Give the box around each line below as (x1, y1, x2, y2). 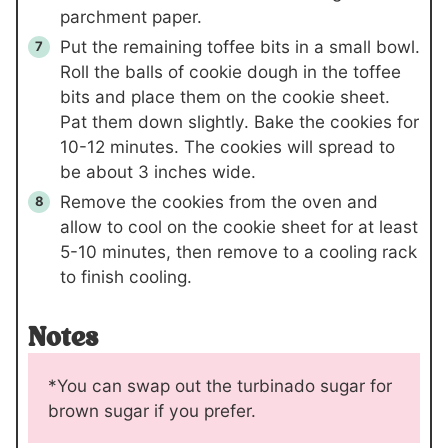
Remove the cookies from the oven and (60, 190, 378, 212)
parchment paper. (60, 5, 202, 27)
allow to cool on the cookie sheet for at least (60, 215, 418, 237)
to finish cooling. (60, 265, 192, 287)
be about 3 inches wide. (60, 160, 256, 182)
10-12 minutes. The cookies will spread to (60, 135, 395, 157)
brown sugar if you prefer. (48, 400, 256, 422)
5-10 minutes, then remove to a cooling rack (60, 240, 417, 262)
